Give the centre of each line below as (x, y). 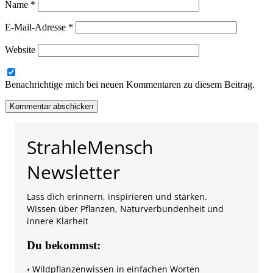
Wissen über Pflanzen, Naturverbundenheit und (125, 208)
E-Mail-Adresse (37, 27)
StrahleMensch (90, 147)
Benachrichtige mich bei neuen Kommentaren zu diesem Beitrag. (130, 84)
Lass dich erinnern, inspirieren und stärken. (117, 196)
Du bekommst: (64, 245)
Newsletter (73, 172)
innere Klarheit (58, 221)
